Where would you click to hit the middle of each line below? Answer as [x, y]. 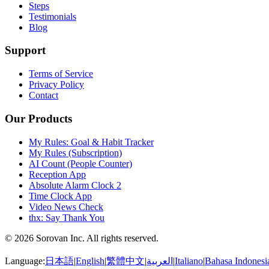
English [90, 261]
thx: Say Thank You [67, 217]
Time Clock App [60, 196]
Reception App [57, 174]
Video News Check [66, 207]
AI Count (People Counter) [80, 163]
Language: [25, 261]
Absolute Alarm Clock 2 [75, 185]
